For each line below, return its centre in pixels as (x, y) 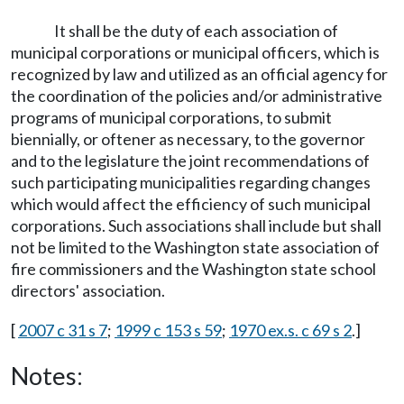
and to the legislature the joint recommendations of (190, 161)
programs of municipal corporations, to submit (171, 117)
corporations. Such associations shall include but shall (196, 225)
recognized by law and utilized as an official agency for (199, 74)
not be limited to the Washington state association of (195, 247)
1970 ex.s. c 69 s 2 (290, 330)
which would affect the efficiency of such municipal (191, 204)
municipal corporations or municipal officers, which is (195, 52)
